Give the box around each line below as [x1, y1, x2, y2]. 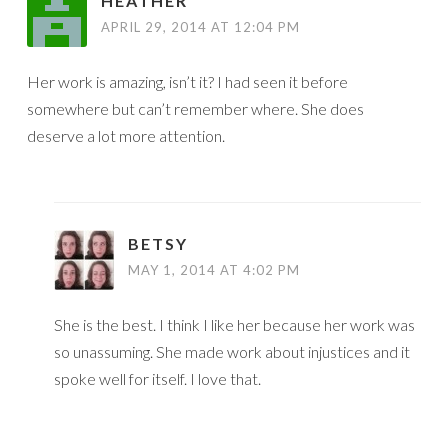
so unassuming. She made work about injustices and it [54, 342, 410, 362]
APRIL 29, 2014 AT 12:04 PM [101, 19, 300, 36]
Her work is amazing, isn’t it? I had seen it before [27, 72, 348, 92]
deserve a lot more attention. [27, 126, 225, 146]
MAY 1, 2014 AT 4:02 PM [128, 262, 300, 279]
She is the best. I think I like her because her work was [54, 315, 415, 335]
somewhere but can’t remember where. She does [27, 99, 364, 119]
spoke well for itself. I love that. [54, 369, 261, 389]
